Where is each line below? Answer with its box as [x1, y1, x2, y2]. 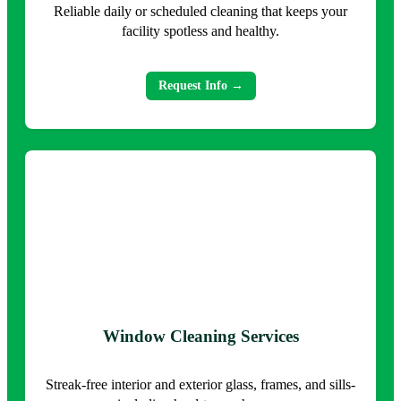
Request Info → [158, 78, 243, 92]
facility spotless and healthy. [122, 22, 279, 38]
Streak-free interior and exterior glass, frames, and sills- [46, 376, 355, 392]
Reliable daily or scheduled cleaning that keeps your [54, 3, 347, 19]
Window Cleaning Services [102, 326, 299, 346]
